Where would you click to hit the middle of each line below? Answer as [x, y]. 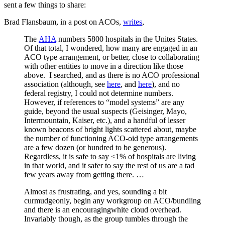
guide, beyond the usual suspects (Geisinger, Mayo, [105, 111]
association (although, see [66, 84]
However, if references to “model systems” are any [104, 102]
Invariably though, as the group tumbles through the [106, 218]
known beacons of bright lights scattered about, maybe [110, 129]
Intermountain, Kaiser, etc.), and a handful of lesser [105, 120]
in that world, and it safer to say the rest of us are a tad [109, 165]
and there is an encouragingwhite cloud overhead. [104, 209]
